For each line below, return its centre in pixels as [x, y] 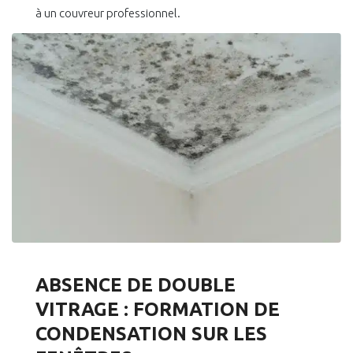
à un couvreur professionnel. [108, 13]
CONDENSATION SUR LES [151, 334]
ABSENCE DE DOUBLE [136, 285]
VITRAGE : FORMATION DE [158, 310]
